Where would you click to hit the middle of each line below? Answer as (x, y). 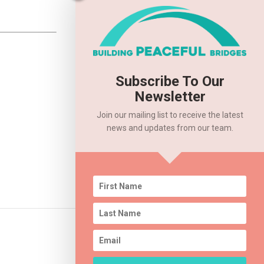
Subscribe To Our (170, 81)
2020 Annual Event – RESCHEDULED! (169, 233)
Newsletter (170, 97)
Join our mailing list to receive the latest (170, 115)
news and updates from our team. (170, 128)
